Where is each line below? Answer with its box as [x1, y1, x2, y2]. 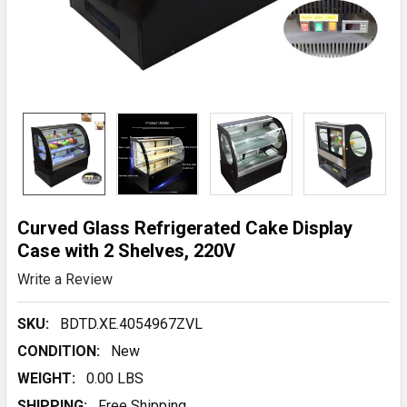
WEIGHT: [17, 369, 75, 387]
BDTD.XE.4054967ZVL [60, 314, 203, 333]
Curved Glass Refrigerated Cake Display [17, 217, 352, 239]
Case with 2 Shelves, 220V [17, 240, 235, 262]
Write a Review [17, 270, 113, 288]
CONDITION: [17, 342, 100, 360]
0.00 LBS [86, 369, 144, 387]
